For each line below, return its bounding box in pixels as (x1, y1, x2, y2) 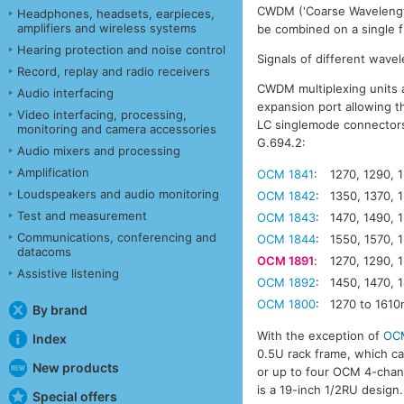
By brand (32, 301, 87, 317)
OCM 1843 (257, 209, 317, 225)
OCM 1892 (257, 274, 317, 289)
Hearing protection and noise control (17, 41, 225, 57)
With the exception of (257, 327, 384, 343)
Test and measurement (17, 207, 147, 223)
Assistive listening (17, 265, 119, 280)
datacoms (17, 243, 71, 259)
